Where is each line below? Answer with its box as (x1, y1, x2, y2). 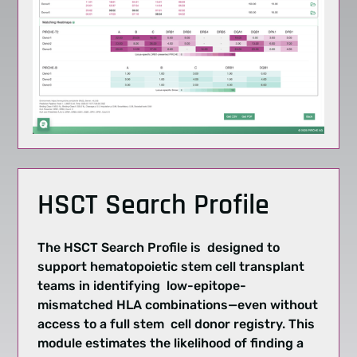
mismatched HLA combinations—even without (37, 297, 319, 313)
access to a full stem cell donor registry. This (37, 316, 316, 332)
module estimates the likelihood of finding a (37, 335, 304, 351)
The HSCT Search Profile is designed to (37, 240, 280, 256)
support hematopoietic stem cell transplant (37, 259, 305, 275)
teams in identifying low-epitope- (37, 278, 247, 294)
